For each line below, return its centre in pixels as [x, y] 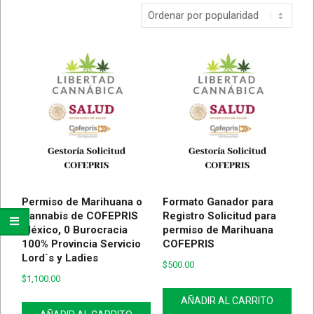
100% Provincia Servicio [81, 244]
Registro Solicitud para [219, 216]
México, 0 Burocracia [75, 230]
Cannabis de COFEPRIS [80, 216]
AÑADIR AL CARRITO [227, 300]
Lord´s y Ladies [60, 258]
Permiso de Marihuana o [82, 202]
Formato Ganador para [218, 202]
